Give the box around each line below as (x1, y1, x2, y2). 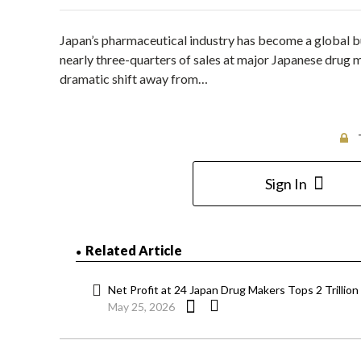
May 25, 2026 (108, 300, 175, 314)
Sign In (264, 175, 307, 193)
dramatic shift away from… (60, 71, 208, 87)
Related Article (85, 243, 182, 259)
